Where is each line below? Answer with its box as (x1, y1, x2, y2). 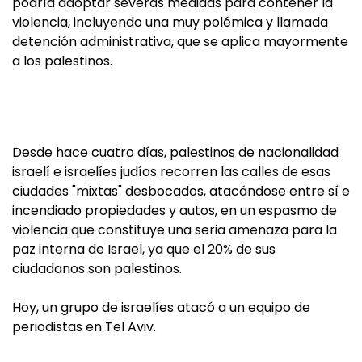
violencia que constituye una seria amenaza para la (12, 221, 337, 239)
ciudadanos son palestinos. (12, 259, 182, 278)
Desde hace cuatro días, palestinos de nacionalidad (12, 143, 339, 162)
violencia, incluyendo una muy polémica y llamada (12, 13, 328, 32)
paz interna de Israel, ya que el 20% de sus (12, 240, 276, 259)
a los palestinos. (12, 52, 112, 70)
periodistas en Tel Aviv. (12, 318, 156, 336)
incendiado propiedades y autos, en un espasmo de (12, 201, 337, 220)
